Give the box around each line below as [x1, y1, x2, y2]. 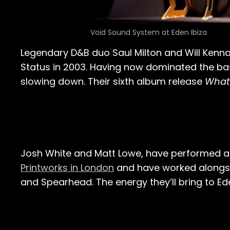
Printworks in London [21, 161, 114, 174]
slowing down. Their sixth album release [21, 75, 205, 88]
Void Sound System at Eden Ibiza [90, 27, 207, 37]
